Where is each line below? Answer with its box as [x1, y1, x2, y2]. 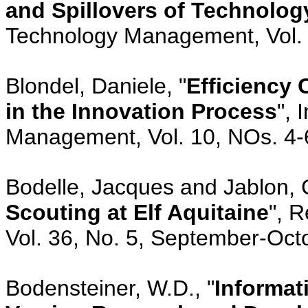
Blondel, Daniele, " [5, 73, 186, 98]
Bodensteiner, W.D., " [5, 275, 214, 300]
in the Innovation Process [5, 98, 277, 124]
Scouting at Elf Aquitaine [5, 199, 269, 225]
